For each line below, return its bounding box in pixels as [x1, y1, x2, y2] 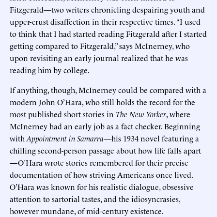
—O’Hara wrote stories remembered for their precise [10, 156, 188, 168]
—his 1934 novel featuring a [104, 132, 199, 143]
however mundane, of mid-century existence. [10, 205, 164, 216]
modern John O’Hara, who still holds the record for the [10, 96, 195, 107]
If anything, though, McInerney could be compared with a [10, 84, 206, 95]
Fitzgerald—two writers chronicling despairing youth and [10, 3, 205, 15]
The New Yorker [116, 108, 166, 119]
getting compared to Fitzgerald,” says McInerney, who [10, 40, 190, 51]
